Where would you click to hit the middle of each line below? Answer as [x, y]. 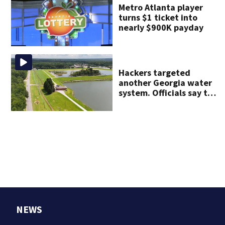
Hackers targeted [155, 72]
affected [136, 113]
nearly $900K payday [161, 28]
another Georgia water [165, 82]
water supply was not [162, 102]
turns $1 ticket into [158, 18]
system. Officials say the [168, 92]
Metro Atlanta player [161, 8]
